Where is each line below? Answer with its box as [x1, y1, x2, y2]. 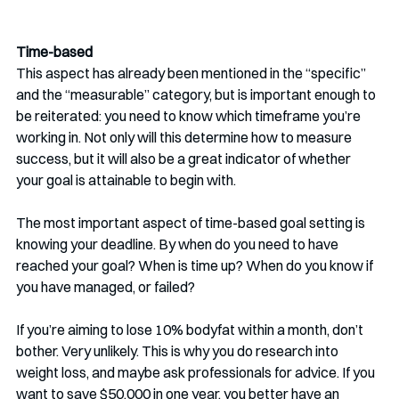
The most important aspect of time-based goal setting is [16, 214, 368, 232]
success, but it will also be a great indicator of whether [16, 150, 354, 167]
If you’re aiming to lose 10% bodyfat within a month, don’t [16, 321, 366, 338]
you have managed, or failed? [16, 278, 195, 296]
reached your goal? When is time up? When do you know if [16, 256, 376, 274]
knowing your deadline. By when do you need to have [16, 235, 341, 253]
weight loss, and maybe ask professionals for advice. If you [16, 363, 378, 381]
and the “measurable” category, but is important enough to [16, 85, 379, 103]
